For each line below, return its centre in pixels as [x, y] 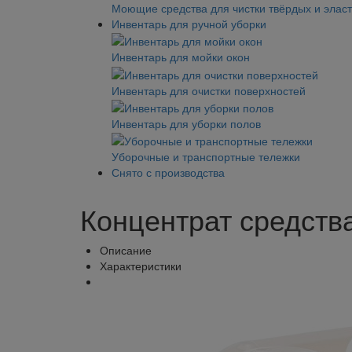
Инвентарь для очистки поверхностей [209, 90]
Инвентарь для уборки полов [186, 124]
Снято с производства [168, 172]
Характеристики [141, 266]
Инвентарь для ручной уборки [189, 24]
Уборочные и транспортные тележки [206, 157]
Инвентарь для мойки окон [181, 57]
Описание [126, 250]
